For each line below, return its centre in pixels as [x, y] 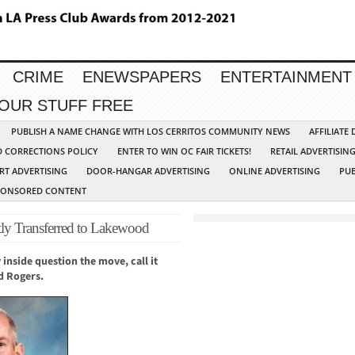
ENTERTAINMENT [286, 77]
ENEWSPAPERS [142, 77]
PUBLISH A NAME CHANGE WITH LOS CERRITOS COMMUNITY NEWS [151, 132]
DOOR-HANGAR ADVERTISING [148, 171]
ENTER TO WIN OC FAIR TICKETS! [184, 151]
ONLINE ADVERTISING [275, 171]
